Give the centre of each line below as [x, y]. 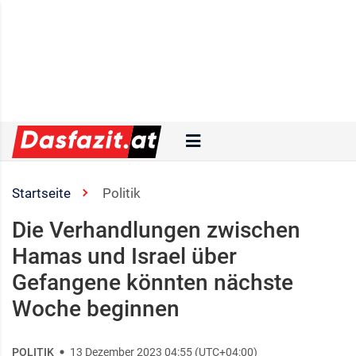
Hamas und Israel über [124, 256]
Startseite [41, 193]
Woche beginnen [96, 309]
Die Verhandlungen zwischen [156, 230]
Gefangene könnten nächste [153, 282]
